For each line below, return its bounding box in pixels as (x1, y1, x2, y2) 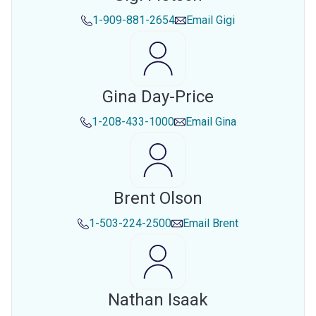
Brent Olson (114, 188, 202, 208)
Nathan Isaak (108, 290, 208, 310)
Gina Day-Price (102, 87, 214, 107)
